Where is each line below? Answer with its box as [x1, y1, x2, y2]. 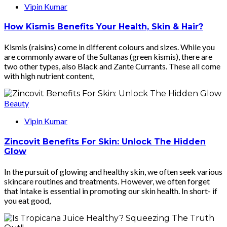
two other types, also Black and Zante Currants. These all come [4, 61, 220, 71]
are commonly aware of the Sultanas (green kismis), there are [4, 52, 212, 62]
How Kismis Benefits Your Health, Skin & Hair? [4, 22, 203, 32]
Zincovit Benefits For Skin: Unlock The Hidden [4, 136, 206, 146]
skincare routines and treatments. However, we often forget [4, 176, 210, 186]
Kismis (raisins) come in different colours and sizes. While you [4, 42, 215, 52]
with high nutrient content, [4, 71, 94, 81]
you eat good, [4, 195, 51, 205]
